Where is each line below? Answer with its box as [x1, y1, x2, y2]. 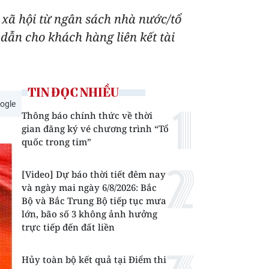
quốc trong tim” [22, 136, 91, 148]
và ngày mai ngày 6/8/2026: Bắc [22, 181, 157, 193]
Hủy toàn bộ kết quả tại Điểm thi [22, 253, 166, 265]
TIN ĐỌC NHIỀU [28, 85, 119, 100]
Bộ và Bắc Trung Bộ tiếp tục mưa [22, 195, 166, 207]
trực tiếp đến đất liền [22, 221, 115, 233]
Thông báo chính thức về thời [22, 109, 153, 121]
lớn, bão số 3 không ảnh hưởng [22, 208, 157, 220]
